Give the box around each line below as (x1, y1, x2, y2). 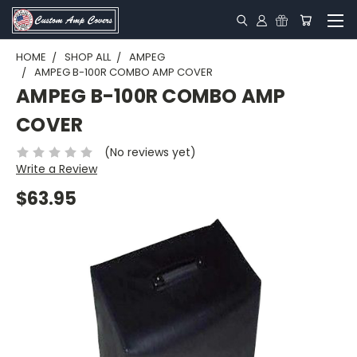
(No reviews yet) (104, 143, 196, 160)
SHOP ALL (65, 49, 111, 65)
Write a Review (16, 160, 97, 177)
